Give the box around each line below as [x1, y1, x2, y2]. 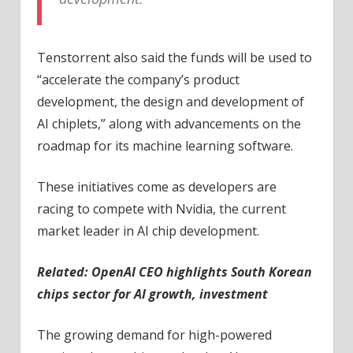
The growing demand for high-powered [36, 326, 272, 344]
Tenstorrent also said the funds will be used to [36, 49, 312, 67]
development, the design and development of [36, 93, 304, 111]
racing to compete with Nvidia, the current [36, 200, 286, 218]
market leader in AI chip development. [36, 222, 262, 240]
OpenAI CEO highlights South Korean [91, 263, 312, 281]
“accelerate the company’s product [36, 71, 240, 89]
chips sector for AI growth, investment [36, 285, 268, 303]
